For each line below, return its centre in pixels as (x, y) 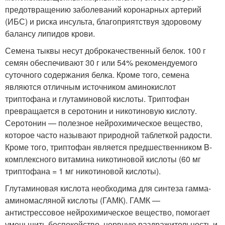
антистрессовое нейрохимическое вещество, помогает (107, 212)
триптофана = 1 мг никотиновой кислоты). (83, 171)
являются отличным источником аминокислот (90, 87)
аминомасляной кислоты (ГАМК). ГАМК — (83, 200)
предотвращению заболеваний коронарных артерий (103, 10)
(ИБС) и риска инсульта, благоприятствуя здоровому (103, 22)
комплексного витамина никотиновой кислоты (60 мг (103, 159)
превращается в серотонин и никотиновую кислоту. (101, 111)
